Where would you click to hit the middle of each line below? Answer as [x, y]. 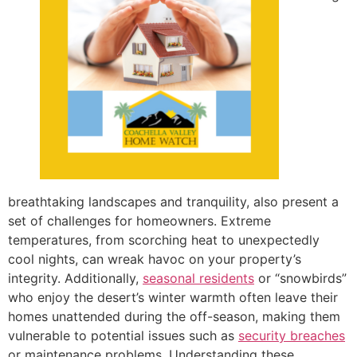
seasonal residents [198, 278]
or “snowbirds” [300, 278]
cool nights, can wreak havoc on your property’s [155, 259]
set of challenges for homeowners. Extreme [139, 220]
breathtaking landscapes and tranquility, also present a [173, 201]
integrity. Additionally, [75, 278]
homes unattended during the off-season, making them [174, 316]
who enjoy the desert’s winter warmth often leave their [173, 297]
